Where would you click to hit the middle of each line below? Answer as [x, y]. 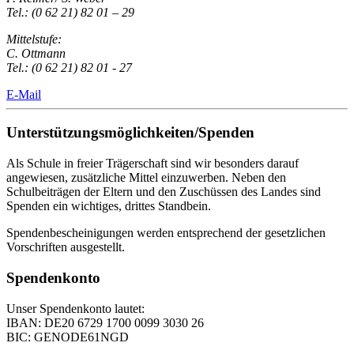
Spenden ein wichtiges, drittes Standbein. [109, 206]
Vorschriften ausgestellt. [66, 247]
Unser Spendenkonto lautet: [75, 308]
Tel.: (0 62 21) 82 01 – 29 [70, 12]
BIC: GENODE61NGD [68, 337]
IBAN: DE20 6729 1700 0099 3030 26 [105, 322]
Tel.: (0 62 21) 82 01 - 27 [69, 67]
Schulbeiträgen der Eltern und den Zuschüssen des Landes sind [164, 192]
